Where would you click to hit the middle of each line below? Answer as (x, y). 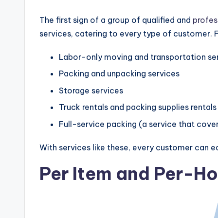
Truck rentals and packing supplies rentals (138, 107)
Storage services (91, 90)
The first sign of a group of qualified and (116, 20)
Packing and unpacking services (119, 74)
